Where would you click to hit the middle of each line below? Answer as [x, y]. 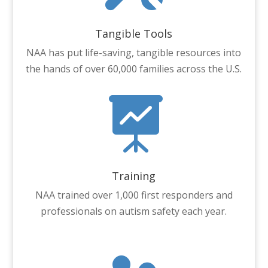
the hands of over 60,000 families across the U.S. [134, 68]
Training [134, 176]
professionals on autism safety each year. [134, 211]
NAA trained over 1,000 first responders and [134, 195]
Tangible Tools [134, 33]
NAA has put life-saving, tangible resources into [134, 52]
